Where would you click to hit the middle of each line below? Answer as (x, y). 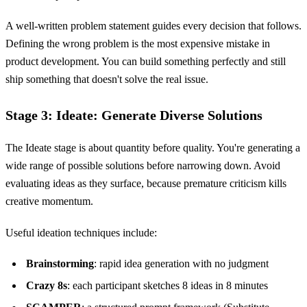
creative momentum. (49, 201)
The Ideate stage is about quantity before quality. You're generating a (153, 148)
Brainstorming (60, 264)
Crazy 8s (47, 286)
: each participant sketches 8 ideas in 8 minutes (168, 286)
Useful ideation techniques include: (81, 233)
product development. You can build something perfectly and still (146, 62)
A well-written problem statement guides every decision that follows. (153, 26)
